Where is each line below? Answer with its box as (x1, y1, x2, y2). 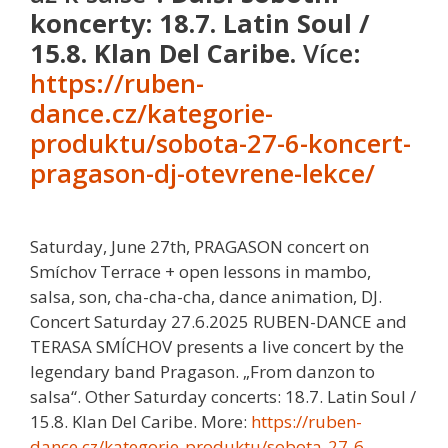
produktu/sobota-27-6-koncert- (30, 126, 411, 161)
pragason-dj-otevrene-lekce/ (30, 156, 375, 191)
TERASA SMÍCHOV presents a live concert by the (30, 334, 404, 358)
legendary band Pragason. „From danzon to (30, 359, 375, 383)
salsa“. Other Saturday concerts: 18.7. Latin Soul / (30, 384, 416, 408)
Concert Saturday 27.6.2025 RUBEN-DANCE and (30, 309, 407, 333)
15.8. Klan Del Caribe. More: (30, 409, 251, 433)
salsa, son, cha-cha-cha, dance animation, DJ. (30, 284, 382, 308)
